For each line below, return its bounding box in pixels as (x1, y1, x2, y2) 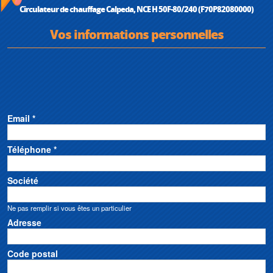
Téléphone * (7, 143, 57, 155)
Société (7, 174, 38, 186)
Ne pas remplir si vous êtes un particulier (7, 202, 132, 213)
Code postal (7, 247, 58, 260)
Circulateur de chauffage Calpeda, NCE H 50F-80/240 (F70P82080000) (19, 2, 253, 15)
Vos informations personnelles (49, 25, 224, 43)
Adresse (7, 216, 41, 229)
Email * (7, 112, 35, 124)
